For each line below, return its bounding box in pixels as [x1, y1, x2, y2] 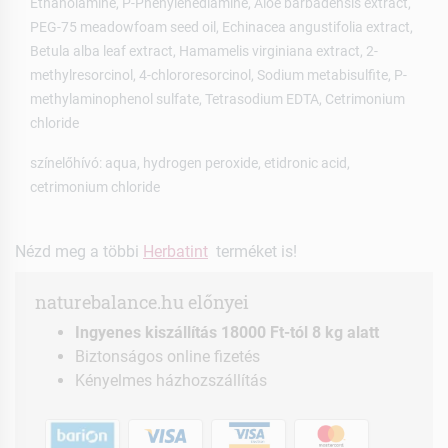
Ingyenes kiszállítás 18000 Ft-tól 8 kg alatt [75, 322, 379, 342]
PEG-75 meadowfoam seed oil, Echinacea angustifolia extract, [30, 18, 413, 35]
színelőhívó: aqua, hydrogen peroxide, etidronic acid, [30, 154, 350, 171]
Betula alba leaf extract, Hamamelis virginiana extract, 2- [30, 42, 378, 59]
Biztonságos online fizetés [75, 346, 260, 366]
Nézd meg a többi [15, 241, 143, 261]
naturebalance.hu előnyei [35, 290, 249, 314]
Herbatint [143, 241, 208, 261]
